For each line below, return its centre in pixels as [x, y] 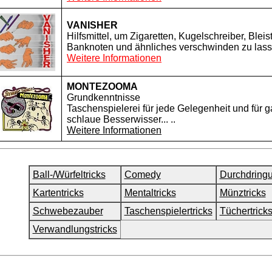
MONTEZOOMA [102, 87]
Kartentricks [58, 193]
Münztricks [243, 193]
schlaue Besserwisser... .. [121, 119]
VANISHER [92, 25]
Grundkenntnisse [104, 97]
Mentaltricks [150, 193]
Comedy [142, 175]
